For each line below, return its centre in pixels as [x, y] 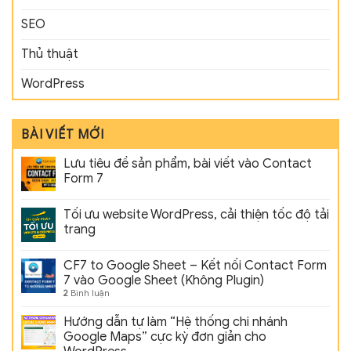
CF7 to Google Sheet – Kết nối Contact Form [195, 266]
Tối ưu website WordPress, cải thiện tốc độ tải [196, 215]
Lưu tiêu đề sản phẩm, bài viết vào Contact [188, 164]
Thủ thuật [50, 54]
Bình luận [89, 293]
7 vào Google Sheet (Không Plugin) [164, 281]
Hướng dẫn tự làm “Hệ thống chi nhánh [175, 322]
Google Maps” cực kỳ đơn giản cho [165, 337]
